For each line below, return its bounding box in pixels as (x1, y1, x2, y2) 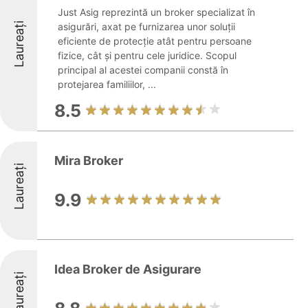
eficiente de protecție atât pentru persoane (58, 35, 252, 47)
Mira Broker (54, 153, 123, 168)
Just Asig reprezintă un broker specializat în (58, 6, 255, 18)
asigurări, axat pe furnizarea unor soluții (58, 21, 235, 32)
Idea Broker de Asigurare (54, 262, 201, 276)
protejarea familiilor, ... (58, 78, 156, 90)
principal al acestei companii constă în (58, 64, 228, 76)
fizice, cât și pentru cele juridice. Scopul (58, 49, 236, 61)
